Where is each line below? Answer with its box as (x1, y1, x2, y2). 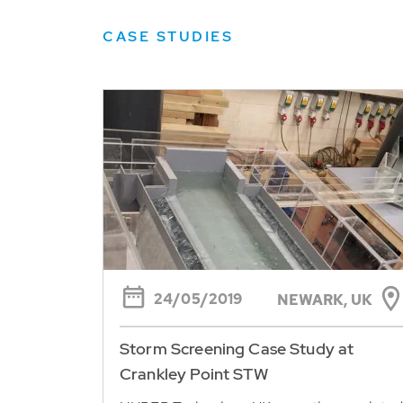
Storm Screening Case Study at (120, 337, 354, 359)
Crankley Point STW (120, 363, 268, 384)
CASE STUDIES (103, 27, 233, 47)
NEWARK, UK (276, 290, 372, 309)
